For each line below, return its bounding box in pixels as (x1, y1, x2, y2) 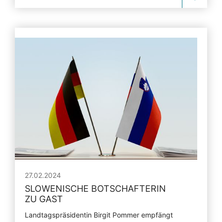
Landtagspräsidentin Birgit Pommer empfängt (25, 210, 173, 219)
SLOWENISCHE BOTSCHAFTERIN (25, 183, 166, 194)
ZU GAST (25, 193, 63, 204)
